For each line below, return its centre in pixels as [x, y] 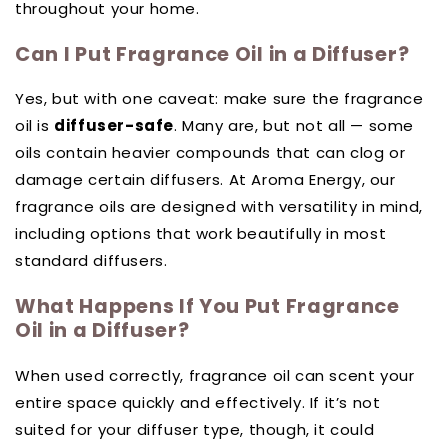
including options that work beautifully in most [201, 234]
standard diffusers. [91, 261]
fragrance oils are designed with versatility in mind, [219, 207]
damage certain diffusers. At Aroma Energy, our [205, 180]
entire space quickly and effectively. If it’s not [198, 402]
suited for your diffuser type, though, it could [195, 429]
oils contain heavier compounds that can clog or [210, 153]
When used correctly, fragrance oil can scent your [215, 375]
